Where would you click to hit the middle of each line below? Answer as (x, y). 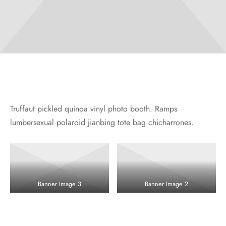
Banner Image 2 (166, 184)
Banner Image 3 (60, 184)
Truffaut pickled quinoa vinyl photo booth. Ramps (94, 108)
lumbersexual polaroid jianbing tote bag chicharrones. (102, 122)
